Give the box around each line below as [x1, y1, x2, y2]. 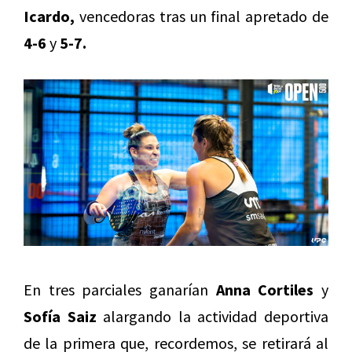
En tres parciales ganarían [24, 280, 216, 300]
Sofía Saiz [24, 306, 97, 327]
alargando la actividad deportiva [96, 306, 329, 327]
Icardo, [24, 6, 75, 27]
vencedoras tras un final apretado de [75, 6, 328, 27]
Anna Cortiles [215, 280, 314, 300]
